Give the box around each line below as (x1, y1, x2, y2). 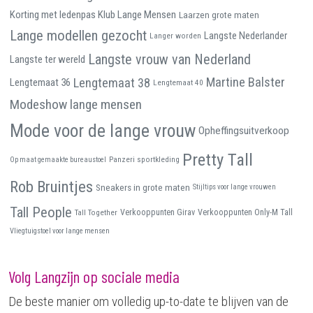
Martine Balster (206, 75, 285, 91)
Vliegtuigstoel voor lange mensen (10, 226, 110, 236)
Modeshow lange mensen (10, 96, 142, 113)
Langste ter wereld (10, 53, 85, 66)
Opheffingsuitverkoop (198, 124, 289, 137)
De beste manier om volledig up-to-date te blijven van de (8, 293, 289, 310)
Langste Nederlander (204, 29, 287, 43)
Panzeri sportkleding (109, 154, 180, 165)
